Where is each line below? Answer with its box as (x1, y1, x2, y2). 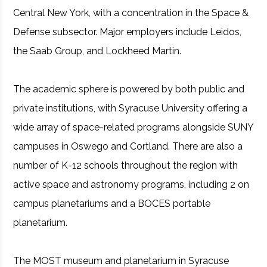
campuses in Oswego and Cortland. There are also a (13, 141, 243, 152)
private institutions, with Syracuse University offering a (13, 103, 248, 114)
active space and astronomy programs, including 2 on (13, 179, 250, 190)
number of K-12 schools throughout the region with (13, 160, 238, 171)
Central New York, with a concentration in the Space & (13, 7, 249, 18)
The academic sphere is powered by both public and (13, 83, 245, 95)
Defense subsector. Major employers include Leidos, (13, 26, 242, 38)
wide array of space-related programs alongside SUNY (13, 122, 254, 133)
